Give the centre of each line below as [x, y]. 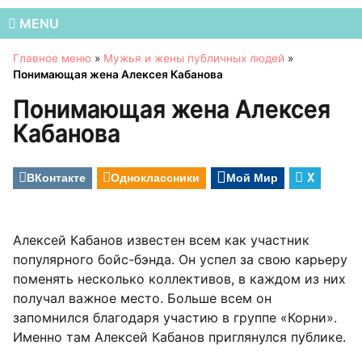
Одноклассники [155, 177]
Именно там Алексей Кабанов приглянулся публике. [179, 337]
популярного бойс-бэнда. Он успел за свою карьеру [180, 259]
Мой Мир [252, 177]
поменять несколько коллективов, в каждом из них [179, 278]
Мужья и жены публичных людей [194, 58]
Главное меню [52, 58]
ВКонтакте [56, 177]
